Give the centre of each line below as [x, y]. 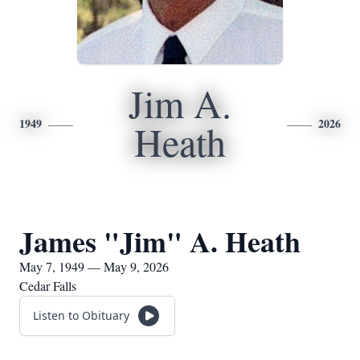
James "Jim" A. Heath [160, 241]
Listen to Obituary [81, 315]
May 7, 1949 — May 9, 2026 [94, 266]
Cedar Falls [48, 286]
